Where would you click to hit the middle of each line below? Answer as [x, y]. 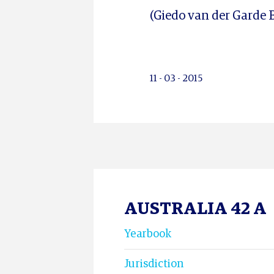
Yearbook [148, 234]
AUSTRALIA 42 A [195, 209]
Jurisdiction [154, 264]
